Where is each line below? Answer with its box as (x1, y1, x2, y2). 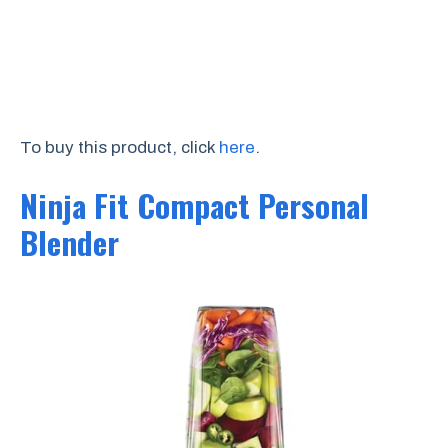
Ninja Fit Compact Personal (20, 181, 369, 228)
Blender (20, 218, 119, 265)
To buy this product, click (20, 138, 219, 157)
